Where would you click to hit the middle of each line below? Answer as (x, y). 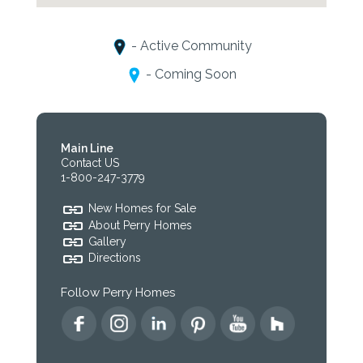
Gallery (107, 242)
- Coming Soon (190, 75)
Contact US (90, 163)
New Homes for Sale (142, 209)
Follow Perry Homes (118, 292)
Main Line (87, 149)
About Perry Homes (140, 225)
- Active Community (190, 46)
